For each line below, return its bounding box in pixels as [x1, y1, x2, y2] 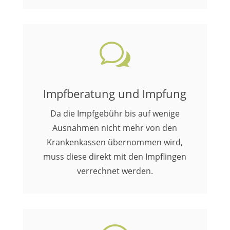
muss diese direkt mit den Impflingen [43, 151, 187, 162]
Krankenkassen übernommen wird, [47, 137, 183, 148]
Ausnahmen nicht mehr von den [52, 122, 178, 133]
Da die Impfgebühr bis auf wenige [50, 108, 180, 119]
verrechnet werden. [76, 165, 153, 177]
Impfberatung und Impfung [43, 86, 187, 101]
